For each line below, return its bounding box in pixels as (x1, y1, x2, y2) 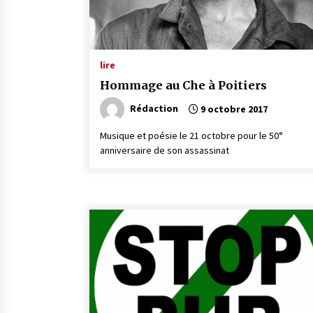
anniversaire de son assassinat (100, 144, 229, 156)
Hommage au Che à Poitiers (100, 78, 267, 92)
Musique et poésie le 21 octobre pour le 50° (100, 129, 283, 142)
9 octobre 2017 (198, 103, 268, 115)
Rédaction (130, 101, 178, 115)
